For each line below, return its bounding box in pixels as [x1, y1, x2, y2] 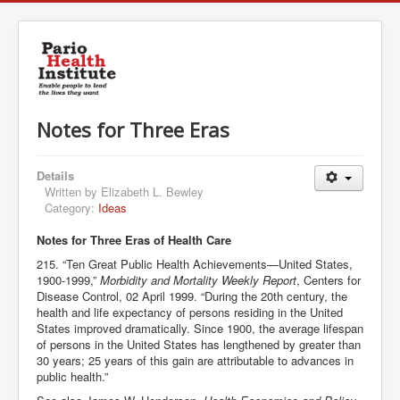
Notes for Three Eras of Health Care [37, 230, 231, 248]
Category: [45, 198, 98, 216]
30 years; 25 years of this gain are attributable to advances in [37, 351, 354, 369]
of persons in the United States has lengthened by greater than [37, 335, 361, 353]
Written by [45, 182, 101, 200]
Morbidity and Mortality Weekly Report [100, 271, 296, 288]
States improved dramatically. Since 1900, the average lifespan [37, 319, 363, 337]
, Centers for [296, 271, 361, 288]
